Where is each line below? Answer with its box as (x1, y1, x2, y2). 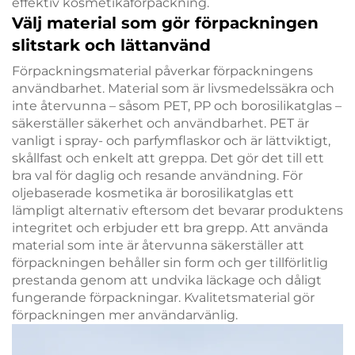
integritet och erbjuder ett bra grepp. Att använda (12, 220, 328, 236)
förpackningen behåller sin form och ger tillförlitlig (12, 255, 328, 271)
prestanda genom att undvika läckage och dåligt (12, 273, 322, 288)
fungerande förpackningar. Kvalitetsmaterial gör (12, 290, 315, 306)
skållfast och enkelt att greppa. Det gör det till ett (12, 151, 324, 166)
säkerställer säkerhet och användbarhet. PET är (12, 116, 309, 132)
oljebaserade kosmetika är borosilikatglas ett (12, 185, 294, 201)
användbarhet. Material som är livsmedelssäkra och (12, 81, 334, 97)
